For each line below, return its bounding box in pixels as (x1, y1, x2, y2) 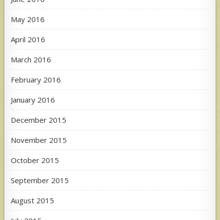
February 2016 (11, 74, 61, 84)
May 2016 (11, 14, 45, 24)
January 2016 (11, 94, 55, 105)
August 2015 (11, 195, 55, 205)
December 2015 (11, 114, 67, 125)
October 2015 (11, 155, 59, 165)
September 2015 (11, 175, 69, 185)
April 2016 (11, 34, 46, 44)
